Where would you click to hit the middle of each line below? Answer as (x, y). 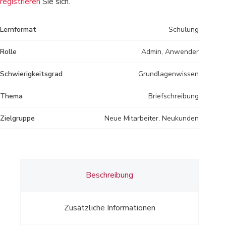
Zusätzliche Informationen (109, 208)
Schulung (184, 29)
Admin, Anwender (170, 51)
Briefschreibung (174, 96)
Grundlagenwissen (169, 74)
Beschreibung (110, 175)
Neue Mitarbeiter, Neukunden (152, 118)
